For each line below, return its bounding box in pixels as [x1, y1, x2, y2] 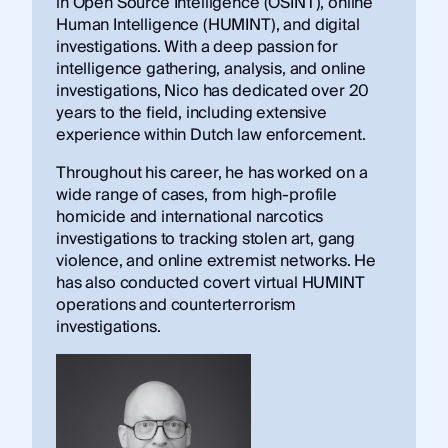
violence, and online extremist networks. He [55, 247, 377, 276]
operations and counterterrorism [55, 291, 297, 320]
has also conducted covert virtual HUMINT [55, 269, 364, 298]
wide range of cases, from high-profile [55, 181, 337, 210]
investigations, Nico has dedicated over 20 [55, 77, 370, 106]
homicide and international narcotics [55, 203, 324, 232]
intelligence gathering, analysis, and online [55, 55, 366, 84]
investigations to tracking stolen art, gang [55, 225, 356, 254]
